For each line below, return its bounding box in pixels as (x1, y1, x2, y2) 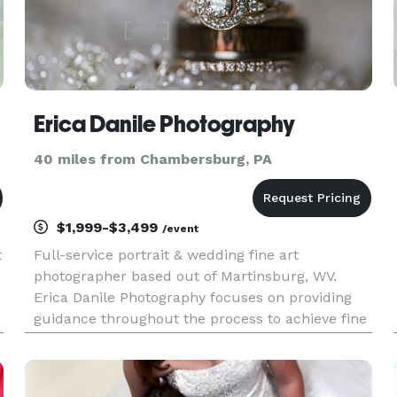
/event (161, 222, 198, 235)
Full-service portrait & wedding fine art (33, 246, 299, 263)
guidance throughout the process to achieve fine (33, 310, 367, 327)
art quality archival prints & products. (33, 331, 290, 348)
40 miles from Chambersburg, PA (33, 151, 272, 167)
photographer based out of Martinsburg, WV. (33, 268, 337, 284)
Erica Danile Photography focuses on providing (33, 289, 352, 306)
